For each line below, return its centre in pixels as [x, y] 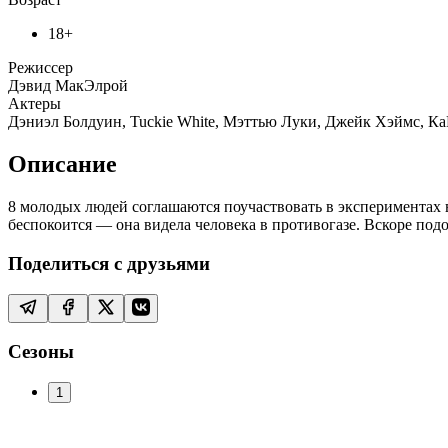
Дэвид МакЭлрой [68, 86]
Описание [62, 164]
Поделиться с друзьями [109, 263]
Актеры [34, 104]
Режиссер [40, 68]
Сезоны [41, 352]
